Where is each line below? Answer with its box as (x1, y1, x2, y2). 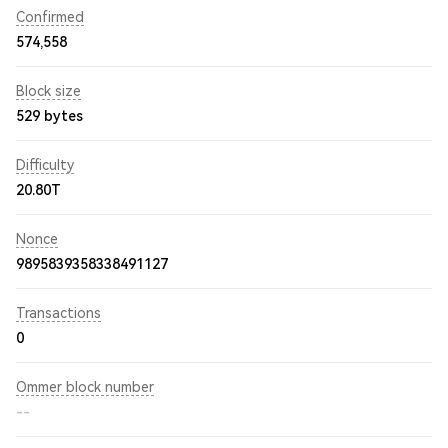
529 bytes (16, 108, 83, 124)
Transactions (16, 305, 101, 321)
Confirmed (16, 9, 84, 25)
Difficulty (16, 157, 74, 173)
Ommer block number (16, 379, 154, 395)
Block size (16, 83, 81, 99)
